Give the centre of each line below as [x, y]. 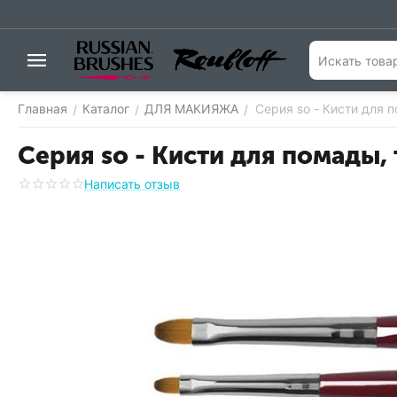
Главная [43, 109]
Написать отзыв [132, 183]
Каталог [106, 109]
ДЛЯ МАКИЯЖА [191, 109]
